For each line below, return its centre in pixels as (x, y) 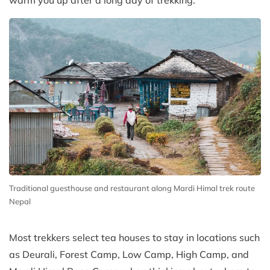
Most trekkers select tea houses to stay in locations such (134, 238)
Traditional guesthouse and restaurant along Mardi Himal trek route (132, 188)
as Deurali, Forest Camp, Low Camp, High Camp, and (129, 255)
